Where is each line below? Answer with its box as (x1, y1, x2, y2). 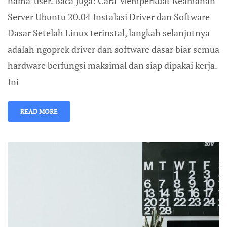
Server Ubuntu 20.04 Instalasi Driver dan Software (8, 11, 210, 23)
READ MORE (20, 107, 58, 116)
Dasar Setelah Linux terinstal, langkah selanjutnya (8, 27, 210, 39)
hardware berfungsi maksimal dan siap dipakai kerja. (8, 59, 217, 71)
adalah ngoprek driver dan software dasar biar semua (8, 43, 219, 55)
